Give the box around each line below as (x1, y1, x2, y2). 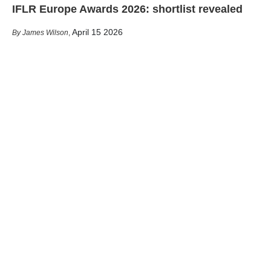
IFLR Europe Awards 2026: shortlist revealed (12, 2, 243, 15)
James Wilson (22, 28, 68, 37)
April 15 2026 (72, 27, 123, 37)
